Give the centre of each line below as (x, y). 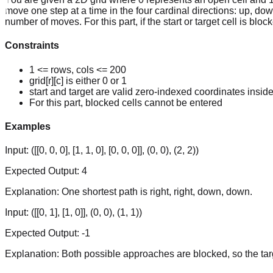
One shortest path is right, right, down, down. (157, 192)
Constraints (32, 46)
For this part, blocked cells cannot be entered (126, 102)
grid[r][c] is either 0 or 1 (78, 80)
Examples (28, 126)
